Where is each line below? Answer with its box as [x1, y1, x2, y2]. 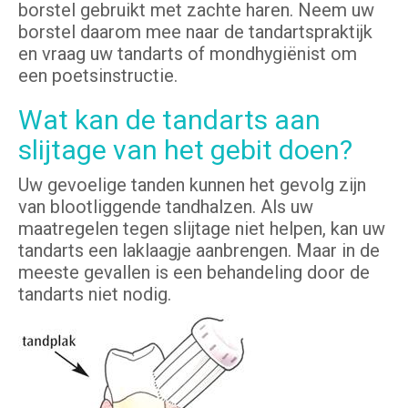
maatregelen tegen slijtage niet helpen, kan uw [18, 218, 385, 240]
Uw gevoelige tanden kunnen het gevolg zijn [18, 174, 366, 197]
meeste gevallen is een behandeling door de [18, 261, 370, 284]
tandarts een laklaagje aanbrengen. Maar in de [18, 240, 380, 262]
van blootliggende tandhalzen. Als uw [18, 196, 313, 219]
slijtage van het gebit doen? [18, 134, 352, 167]
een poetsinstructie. [18, 65, 178, 87]
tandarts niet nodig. [18, 283, 171, 306]
